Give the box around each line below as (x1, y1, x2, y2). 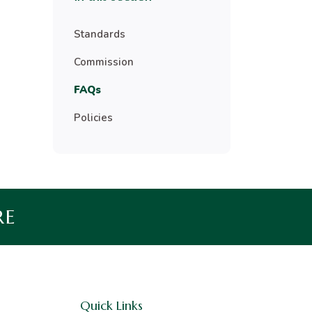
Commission (74, 55, 134, 69)
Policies (74, 111, 113, 125)
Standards (74, 27, 125, 41)
